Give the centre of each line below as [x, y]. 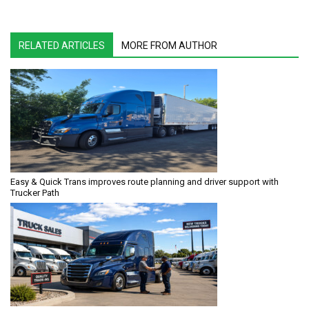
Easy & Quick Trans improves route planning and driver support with [144, 181]
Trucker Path [35, 192]
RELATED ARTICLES [62, 45]
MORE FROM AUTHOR [169, 45]
